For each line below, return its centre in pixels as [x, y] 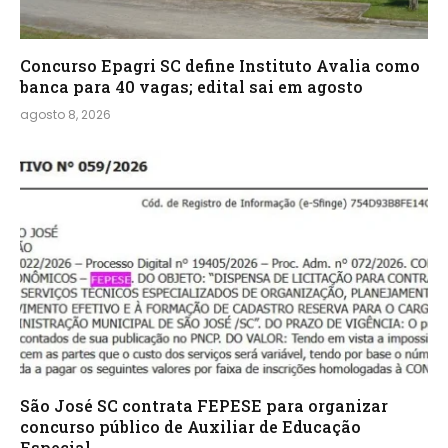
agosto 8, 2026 [65, 114]
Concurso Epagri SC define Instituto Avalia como [220, 65]
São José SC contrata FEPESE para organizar [204, 406]
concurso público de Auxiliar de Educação [190, 427]
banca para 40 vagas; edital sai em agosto [191, 86]
